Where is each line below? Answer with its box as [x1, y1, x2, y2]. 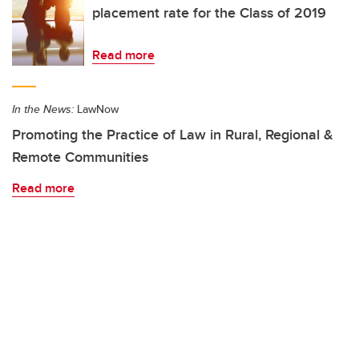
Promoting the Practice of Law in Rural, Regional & [12, 124, 333, 145]
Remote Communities [12, 147, 148, 167]
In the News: [12, 101, 74, 117]
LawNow [74, 101, 119, 117]
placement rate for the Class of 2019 [92, 2, 326, 23]
